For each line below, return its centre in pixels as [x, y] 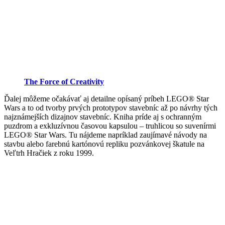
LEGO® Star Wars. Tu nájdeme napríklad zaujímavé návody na [105, 135]
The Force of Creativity [64, 82]
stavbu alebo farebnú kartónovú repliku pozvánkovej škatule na [104, 144]
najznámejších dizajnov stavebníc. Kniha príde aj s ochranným [103, 117]
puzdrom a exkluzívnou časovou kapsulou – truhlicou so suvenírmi [110, 126]
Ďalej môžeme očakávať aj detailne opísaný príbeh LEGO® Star [106, 99]
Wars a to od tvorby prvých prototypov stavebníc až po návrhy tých [111, 108]
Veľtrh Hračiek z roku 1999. [49, 153]
